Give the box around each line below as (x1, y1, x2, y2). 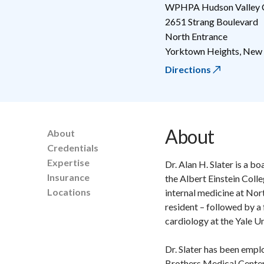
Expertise (47, 156, 90, 168)
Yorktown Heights (165, 45, 239, 57)
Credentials (47, 141, 98, 153)
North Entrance (165, 30, 227, 42)
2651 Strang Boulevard (165, 15, 258, 27)
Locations (47, 186, 91, 197)
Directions (165, 63, 211, 75)
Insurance (47, 171, 90, 183)
